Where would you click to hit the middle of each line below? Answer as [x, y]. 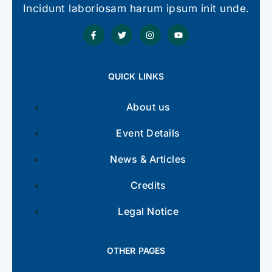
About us [148, 107]
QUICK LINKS [136, 76]
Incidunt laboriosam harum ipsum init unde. [136, 8]
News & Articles [148, 159]
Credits [148, 185]
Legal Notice [148, 212]
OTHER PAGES [136, 251]
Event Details [148, 133]
